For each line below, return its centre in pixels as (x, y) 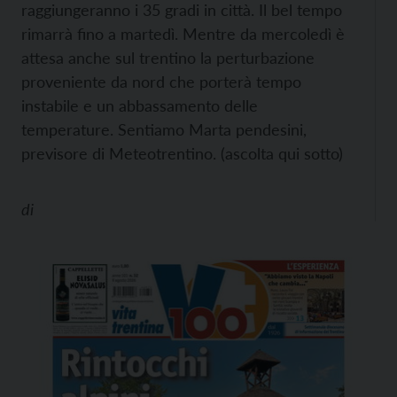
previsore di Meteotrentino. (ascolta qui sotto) (182, 153)
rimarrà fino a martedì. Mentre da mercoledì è (183, 34)
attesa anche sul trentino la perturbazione (168, 58)
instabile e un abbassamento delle (140, 105)
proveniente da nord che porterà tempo (161, 82)
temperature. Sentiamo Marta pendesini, (164, 129)
